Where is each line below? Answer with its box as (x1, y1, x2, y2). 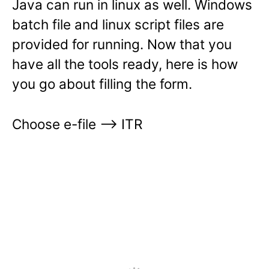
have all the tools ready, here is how (12, 56, 238, 73)
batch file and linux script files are (12, 16, 224, 33)
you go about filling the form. (12, 76, 196, 92)
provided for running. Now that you (12, 36, 232, 53)
